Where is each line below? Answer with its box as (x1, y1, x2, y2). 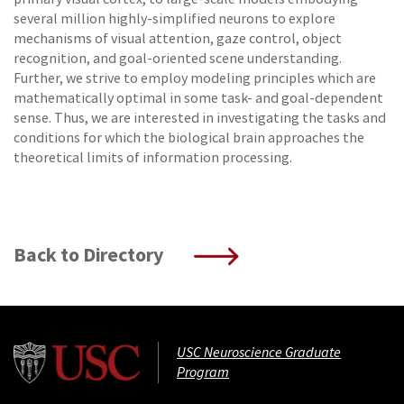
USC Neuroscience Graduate (177, 342, 341, 362)
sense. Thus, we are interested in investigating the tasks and (14, 109, 386, 127)
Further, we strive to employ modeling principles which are (14, 69, 376, 87)
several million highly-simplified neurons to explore (14, 10, 335, 28)
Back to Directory (14, 242, 167, 268)
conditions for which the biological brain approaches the (14, 129, 364, 147)
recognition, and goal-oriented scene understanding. (14, 50, 342, 68)
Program (177, 362, 229, 381)
